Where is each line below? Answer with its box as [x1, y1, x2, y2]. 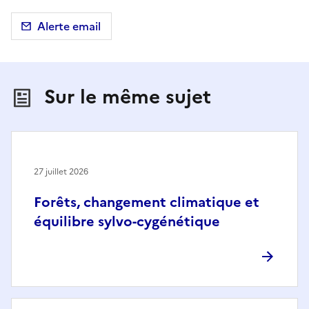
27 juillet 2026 [34, 166, 88, 179]
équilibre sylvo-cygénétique [34, 211, 220, 232]
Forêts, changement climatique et [34, 192, 259, 213]
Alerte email [37, 18, 101, 35]
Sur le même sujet [44, 82, 211, 112]
